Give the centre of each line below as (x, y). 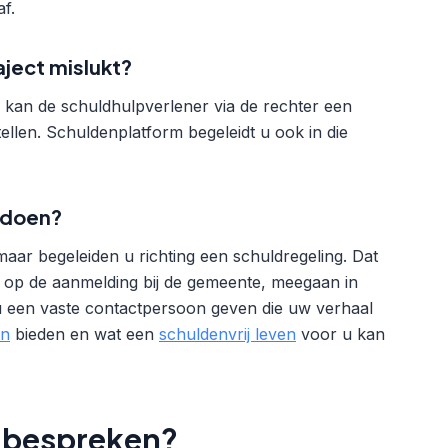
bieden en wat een (84, 334)
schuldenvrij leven (227, 334)
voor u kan (340, 334)
